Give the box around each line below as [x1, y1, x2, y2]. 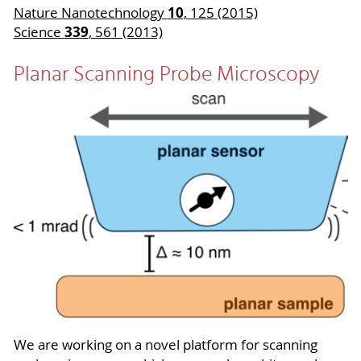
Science [13, 23, 64, 41]
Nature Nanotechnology [13, 3, 168, 22]
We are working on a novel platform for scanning [13, 336, 317, 355]
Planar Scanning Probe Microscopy [13, 57, 320, 92]
